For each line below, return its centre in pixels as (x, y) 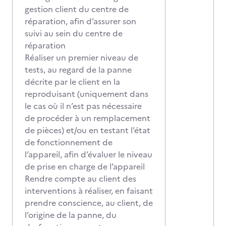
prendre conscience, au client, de (89, 203)
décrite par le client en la (72, 82)
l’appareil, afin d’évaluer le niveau (89, 154)
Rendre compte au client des (80, 179)
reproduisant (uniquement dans (87, 94)
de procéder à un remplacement (88, 118)
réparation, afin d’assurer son (80, 21)
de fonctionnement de (69, 142)
